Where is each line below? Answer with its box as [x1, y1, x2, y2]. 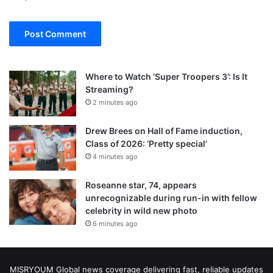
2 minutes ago [93, 97, 138, 107]
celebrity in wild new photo [85, 205, 197, 216]
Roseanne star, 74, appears [85, 179, 197, 190]
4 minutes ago [93, 152, 138, 161]
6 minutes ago [93, 219, 138, 228]
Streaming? [85, 83, 135, 94]
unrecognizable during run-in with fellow [85, 192, 257, 203]
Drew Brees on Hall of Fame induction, [85, 125, 243, 136]
